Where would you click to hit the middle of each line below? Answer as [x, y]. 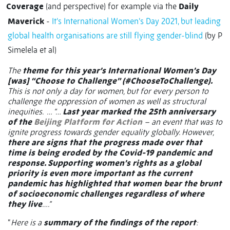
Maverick [26, 21]
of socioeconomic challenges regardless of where [106, 194]
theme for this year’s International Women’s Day [119, 71]
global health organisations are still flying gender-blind [105, 36]
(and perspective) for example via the [111, 6]
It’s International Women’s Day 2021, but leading [136, 21]
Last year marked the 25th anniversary [139, 112]
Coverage [25, 6]
